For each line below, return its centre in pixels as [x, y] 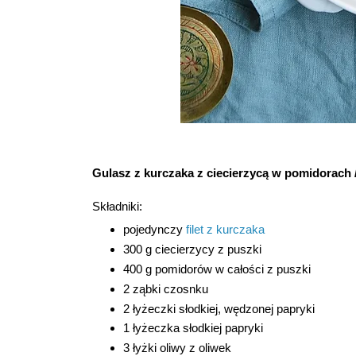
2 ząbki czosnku [165, 288]
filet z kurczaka [225, 230]
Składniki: [117, 207]
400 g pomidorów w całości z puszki [217, 269]
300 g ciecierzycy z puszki [192, 250]
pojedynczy [154, 230]
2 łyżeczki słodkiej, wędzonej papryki [219, 308]
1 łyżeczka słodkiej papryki [193, 328]
